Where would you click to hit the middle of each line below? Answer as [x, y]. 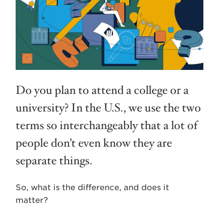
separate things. [54, 161]
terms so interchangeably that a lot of [107, 125]
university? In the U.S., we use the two [108, 108]
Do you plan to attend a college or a [102, 90]
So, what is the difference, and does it [92, 187]
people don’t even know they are [94, 143]
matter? [32, 200]
